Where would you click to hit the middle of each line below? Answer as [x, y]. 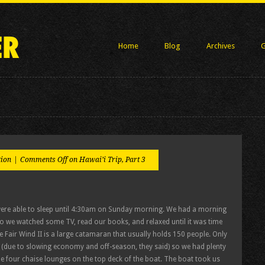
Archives [221, 46]
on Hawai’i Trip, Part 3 [106, 160]
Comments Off [44, 160]
